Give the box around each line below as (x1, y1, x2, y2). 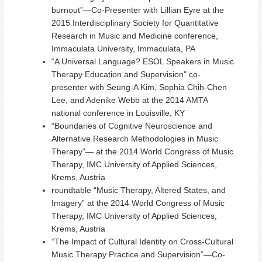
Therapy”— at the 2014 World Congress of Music (51, 147, 233, 156)
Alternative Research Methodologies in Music (51, 134, 218, 143)
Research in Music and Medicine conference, (51, 31, 218, 40)
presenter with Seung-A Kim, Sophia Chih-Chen (51, 82, 227, 92)
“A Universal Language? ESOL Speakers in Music (51, 57, 234, 66)
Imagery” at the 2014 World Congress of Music (51, 198, 225, 208)
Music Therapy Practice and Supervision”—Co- (51, 250, 225, 259)
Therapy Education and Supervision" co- (51, 70, 201, 79)
